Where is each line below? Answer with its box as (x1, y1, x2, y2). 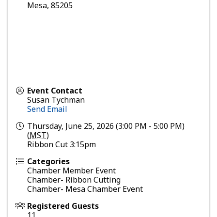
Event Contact (27, 85, 82, 96)
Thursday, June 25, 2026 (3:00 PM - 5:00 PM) (27, 121, 185, 132)
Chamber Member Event (27, 165, 116, 176)
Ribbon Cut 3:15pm (27, 139, 96, 150)
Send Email (27, 104, 67, 115)
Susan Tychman (27, 94, 85, 106)
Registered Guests (27, 201, 99, 212)
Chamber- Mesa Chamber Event (27, 184, 143, 195)
